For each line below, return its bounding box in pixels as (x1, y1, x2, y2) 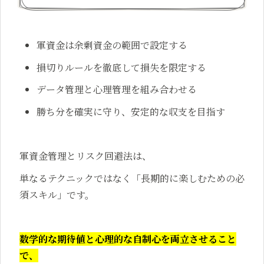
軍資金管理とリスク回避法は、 (19, 149, 151, 163)
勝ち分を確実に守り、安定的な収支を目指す (37, 104, 226, 118)
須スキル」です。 (19, 187, 94, 202)
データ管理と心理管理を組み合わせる (37, 82, 197, 97)
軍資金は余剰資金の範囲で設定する (37, 38, 188, 52)
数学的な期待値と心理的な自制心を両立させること (19, 232, 236, 246)
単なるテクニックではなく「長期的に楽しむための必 (19, 171, 245, 185)
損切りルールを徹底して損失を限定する (37, 60, 207, 74)
